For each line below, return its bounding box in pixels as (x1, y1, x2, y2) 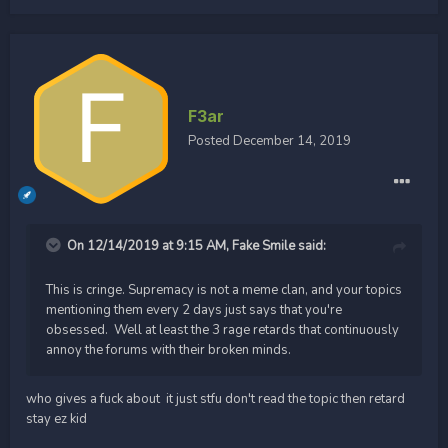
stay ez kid (26, 409, 87, 428)
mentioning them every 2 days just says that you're (46, 300, 342, 319)
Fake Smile (232, 236, 295, 255)
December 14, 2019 (233, 131, 351, 150)
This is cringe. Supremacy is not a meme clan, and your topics (46, 280, 402, 299)
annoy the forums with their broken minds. (46, 340, 291, 359)
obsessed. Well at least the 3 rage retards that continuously (46, 320, 399, 339)
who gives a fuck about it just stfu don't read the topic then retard (26, 389, 405, 408)
